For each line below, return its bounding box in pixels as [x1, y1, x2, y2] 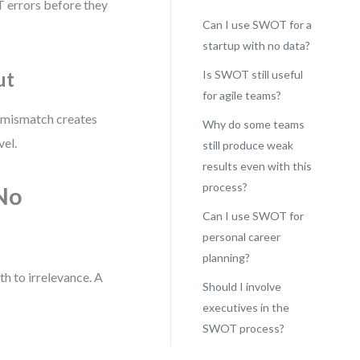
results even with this [202, 159, 312, 173]
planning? [202, 251, 250, 264]
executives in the [202, 301, 289, 314]
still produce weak [202, 138, 293, 152]
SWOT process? [202, 321, 284, 335]
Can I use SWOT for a [202, 18, 312, 31]
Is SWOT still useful [202, 67, 303, 81]
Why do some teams [202, 117, 305, 131]
